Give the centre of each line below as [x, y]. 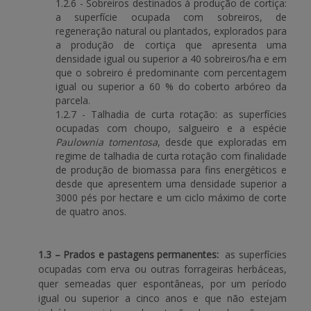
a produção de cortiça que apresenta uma [171, 45]
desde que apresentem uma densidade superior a [171, 184]
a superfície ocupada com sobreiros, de [171, 17]
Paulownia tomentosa [107, 142]
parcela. [73, 100]
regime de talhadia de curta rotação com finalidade [171, 156]
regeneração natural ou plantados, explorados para [171, 31]
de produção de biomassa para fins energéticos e [171, 170]
